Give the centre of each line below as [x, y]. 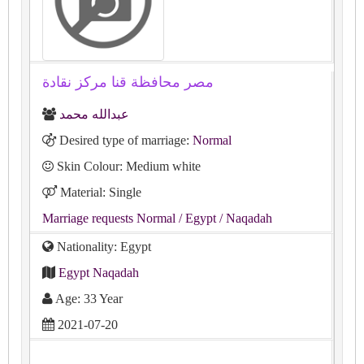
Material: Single [99, 192]
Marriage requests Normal [109, 218]
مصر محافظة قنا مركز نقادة [128, 82]
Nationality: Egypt [102, 247]
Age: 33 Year [88, 299]
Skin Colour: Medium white [127, 166]
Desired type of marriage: [124, 140]
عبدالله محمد [94, 114]
